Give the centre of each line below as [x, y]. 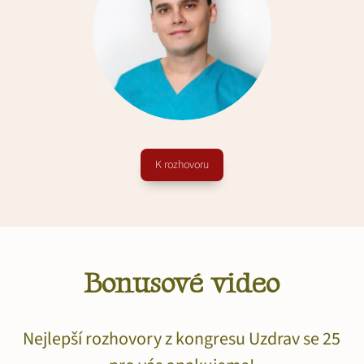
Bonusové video [181, 284]
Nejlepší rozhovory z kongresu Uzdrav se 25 [181, 338]
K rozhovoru [182, 165]
